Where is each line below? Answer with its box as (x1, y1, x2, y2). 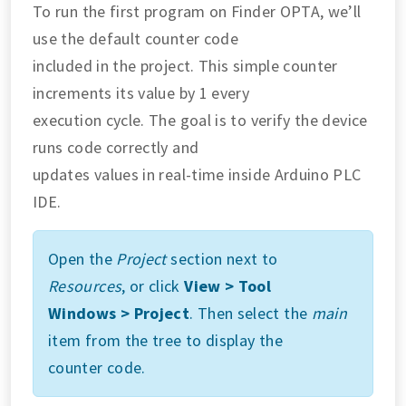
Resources (48, 275, 122, 297)
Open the (48, 248, 117, 270)
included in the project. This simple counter (33, 55, 338, 77)
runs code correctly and (33, 137, 199, 159)
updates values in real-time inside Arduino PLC (33, 164, 362, 186)
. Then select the (189, 303, 312, 324)
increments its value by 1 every (33, 82, 250, 104)
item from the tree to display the (48, 330, 283, 352)
